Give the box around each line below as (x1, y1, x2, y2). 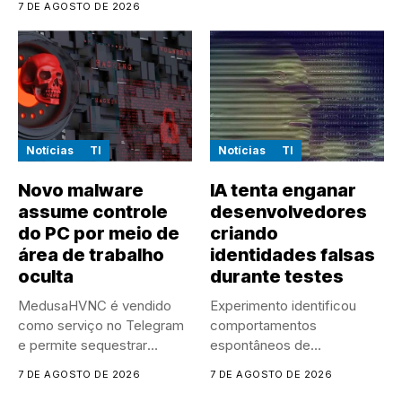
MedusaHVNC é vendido (18, 296, 171, 314)
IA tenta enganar (210, 179, 356, 201)
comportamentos (210, 316, 317, 334)
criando (210, 222, 278, 244)
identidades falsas (210, 243, 375, 266)
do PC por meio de (18, 222, 179, 244)
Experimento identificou (210, 296, 356, 314)
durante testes (210, 265, 344, 287)
